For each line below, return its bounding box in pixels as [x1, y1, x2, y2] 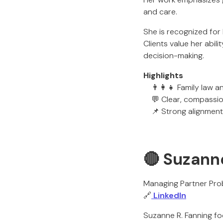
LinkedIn [151, 190, 186, 201]
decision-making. [143, 50, 204, 61]
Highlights [143, 70, 183, 81]
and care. [143, 6, 177, 17]
